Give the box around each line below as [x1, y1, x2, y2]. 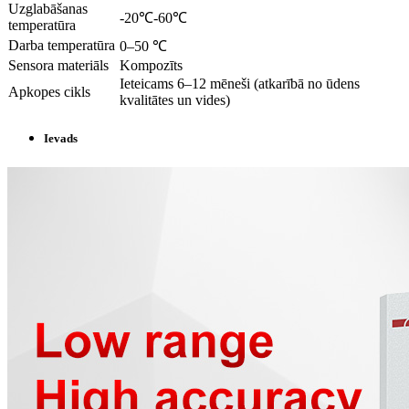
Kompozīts [120, 58, 183, 74]
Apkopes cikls [8, 84, 90, 100]
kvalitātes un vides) [120, 92, 230, 109]
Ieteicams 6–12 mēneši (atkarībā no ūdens [120, 76, 360, 92]
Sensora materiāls [8, 58, 109, 74]
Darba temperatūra [8, 37, 115, 54]
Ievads [44, 131, 78, 146]
